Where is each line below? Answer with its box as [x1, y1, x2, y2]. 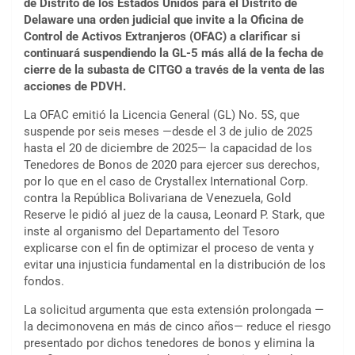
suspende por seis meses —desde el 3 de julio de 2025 [24, 124, 312, 139]
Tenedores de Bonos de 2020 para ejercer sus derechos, [24, 158, 319, 173]
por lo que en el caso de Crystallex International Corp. [24, 174, 308, 189]
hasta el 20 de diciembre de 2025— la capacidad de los [24, 141, 312, 156]
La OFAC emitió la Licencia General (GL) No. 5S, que [24, 108, 300, 123]
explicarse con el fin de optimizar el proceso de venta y [24, 241, 314, 256]
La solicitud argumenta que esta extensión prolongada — [24, 303, 324, 318]
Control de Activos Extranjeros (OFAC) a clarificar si [24, 29, 300, 44]
